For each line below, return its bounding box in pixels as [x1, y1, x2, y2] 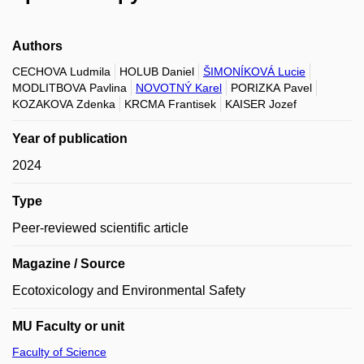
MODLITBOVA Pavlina [12, 81, 127, 94]
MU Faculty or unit [12, 319, 124, 333]
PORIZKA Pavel [231, 81, 312, 94]
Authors [12, 39, 63, 53]
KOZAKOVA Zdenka [12, 97, 115, 110]
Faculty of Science [12, 345, 106, 358]
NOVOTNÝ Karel [136, 81, 222, 94]
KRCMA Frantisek [124, 97, 216, 110]
